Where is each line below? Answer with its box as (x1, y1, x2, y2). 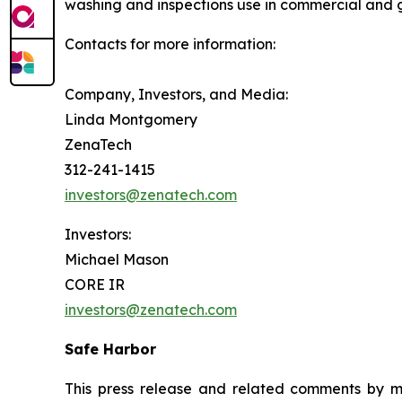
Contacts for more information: (65, 34, 275, 53)
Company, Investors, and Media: (65, 84, 288, 103)
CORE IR (65, 275, 125, 293)
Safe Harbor (65, 339, 156, 358)
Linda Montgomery (65, 109, 197, 128)
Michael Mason (65, 249, 169, 268)
